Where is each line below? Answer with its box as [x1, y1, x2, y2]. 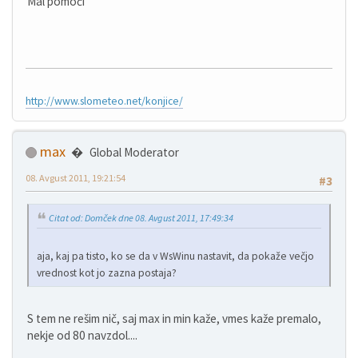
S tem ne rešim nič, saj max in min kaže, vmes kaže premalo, [27, 310, 321, 326]
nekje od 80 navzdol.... [27, 327, 137, 343]
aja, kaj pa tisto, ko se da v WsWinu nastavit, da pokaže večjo [37, 249, 314, 263]
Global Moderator [89, 144, 179, 160]
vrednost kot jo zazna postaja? [37, 265, 177, 280]
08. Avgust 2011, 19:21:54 [26, 171, 125, 184]
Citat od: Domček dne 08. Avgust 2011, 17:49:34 [49, 212, 233, 225]
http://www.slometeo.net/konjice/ [26, 93, 183, 108]
